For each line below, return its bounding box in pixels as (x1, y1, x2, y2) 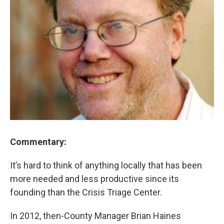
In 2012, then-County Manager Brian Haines (10, 210, 181, 221)
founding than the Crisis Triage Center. (10, 187, 162, 197)
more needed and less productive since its (10, 173, 179, 184)
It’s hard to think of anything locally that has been (10, 160, 202, 170)
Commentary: (10, 136, 66, 147)
